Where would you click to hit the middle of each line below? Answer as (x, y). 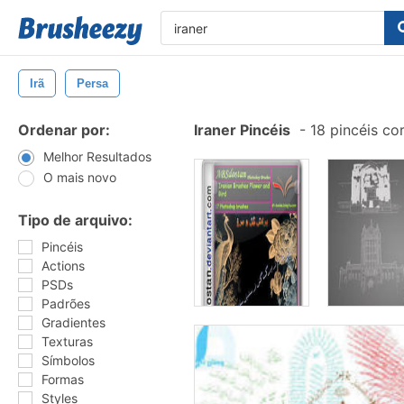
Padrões (66, 303)
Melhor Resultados (97, 156)
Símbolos (68, 360)
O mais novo (80, 177)
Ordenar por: (64, 130)
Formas (63, 379)
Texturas (67, 341)
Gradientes (73, 322)
